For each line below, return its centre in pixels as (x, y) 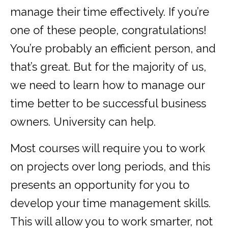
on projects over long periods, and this (110, 167)
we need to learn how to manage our (107, 85)
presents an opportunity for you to (100, 185)
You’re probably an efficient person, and (113, 49)
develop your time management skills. (110, 203)
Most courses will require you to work (108, 148)
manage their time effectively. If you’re (110, 12)
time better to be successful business (108, 104)
